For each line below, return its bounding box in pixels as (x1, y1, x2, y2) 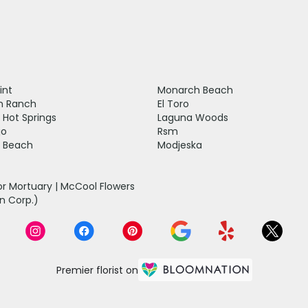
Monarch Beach (157, 82, 233, 97)
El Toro (157, 96, 189, 111)
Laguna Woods (157, 110, 228, 124)
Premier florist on (56, 263, 138, 278)
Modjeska (157, 137, 202, 152)
